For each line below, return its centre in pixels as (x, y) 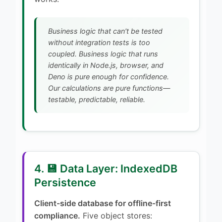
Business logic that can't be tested (105, 31)
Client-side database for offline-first (103, 203)
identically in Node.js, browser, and (106, 65)
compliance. (57, 215)
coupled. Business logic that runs (103, 54)
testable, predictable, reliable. (97, 99)
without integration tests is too (99, 42)
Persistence (65, 182)
